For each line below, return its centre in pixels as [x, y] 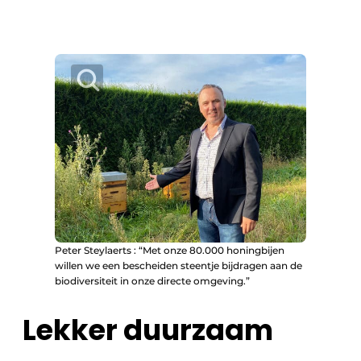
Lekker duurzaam [148, 330]
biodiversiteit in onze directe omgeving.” [152, 281]
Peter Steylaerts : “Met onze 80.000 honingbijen [170, 251]
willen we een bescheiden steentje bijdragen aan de [178, 266]
